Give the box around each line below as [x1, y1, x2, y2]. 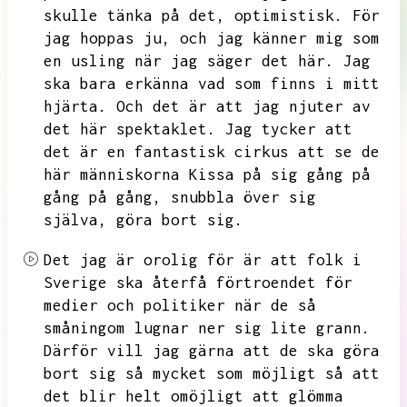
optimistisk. [234, 6, 343, 25]
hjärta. [44, 97, 107, 115]
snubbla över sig [171, 188, 316, 206]
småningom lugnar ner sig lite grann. [44, 319, 371, 337]
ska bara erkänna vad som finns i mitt [44, 74, 380, 93]
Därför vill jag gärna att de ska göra [44, 342, 380, 360]
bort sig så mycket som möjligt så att [44, 364, 380, 382]
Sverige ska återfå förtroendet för [44, 273, 352, 292]
